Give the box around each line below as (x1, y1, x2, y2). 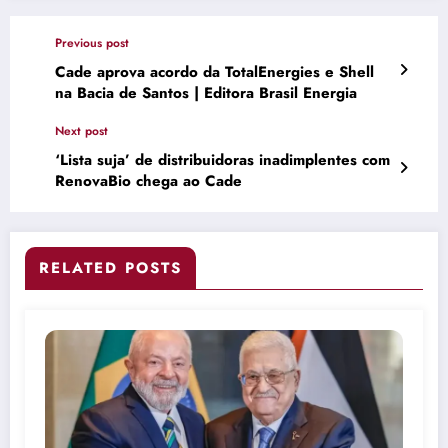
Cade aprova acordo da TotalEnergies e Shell (55, 60, 374, 83)
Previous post (55, 33, 129, 52)
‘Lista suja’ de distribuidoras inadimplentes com (55, 148, 390, 171)
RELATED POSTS (39, 256, 182, 279)
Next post (55, 121, 108, 140)
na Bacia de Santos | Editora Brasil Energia (55, 81, 357, 104)
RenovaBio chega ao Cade (55, 169, 242, 192)
